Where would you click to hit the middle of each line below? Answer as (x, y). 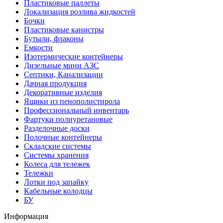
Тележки (39, 173)
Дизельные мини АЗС (61, 65)
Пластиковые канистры (64, 29)
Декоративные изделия (63, 92)
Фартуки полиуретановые (68, 119)
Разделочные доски (57, 128)
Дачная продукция (55, 83)
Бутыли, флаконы (54, 38)
